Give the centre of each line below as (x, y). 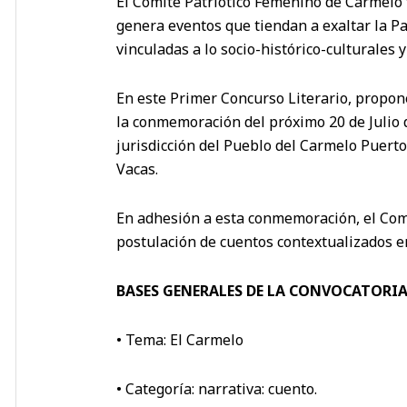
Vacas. (137, 169)
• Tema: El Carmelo (180, 339)
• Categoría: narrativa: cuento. (217, 388)
